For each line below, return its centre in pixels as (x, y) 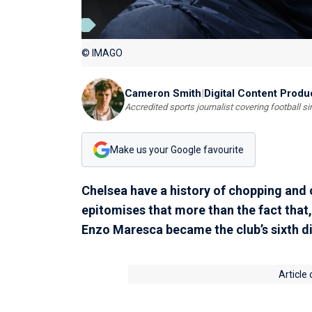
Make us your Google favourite (177, 149)
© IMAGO (102, 53)
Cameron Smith (163, 93)
